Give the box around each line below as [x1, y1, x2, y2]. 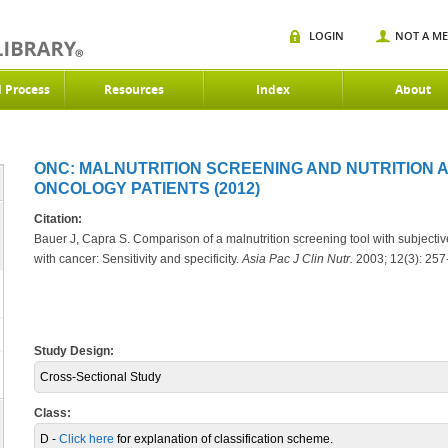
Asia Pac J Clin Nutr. [242, 252, 353, 266]
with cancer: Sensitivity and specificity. [34, 252, 242, 266]
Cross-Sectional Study [40, 370, 161, 384]
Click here [59, 432, 114, 446]
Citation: [34, 212, 82, 226]
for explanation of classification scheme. [114, 432, 333, 446]
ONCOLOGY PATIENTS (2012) [34, 180, 260, 197]
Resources [104, 81, 164, 98]
